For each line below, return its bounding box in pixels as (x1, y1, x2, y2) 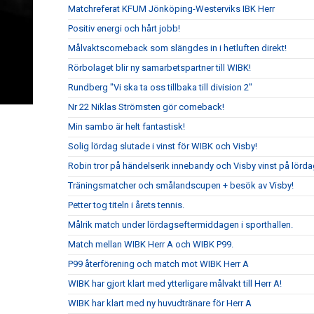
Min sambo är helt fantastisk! (68, 121, 185, 132)
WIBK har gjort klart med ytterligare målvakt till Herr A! (68, 278, 282, 289)
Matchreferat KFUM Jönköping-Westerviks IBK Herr (68, 4, 275, 14)
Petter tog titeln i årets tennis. (68, 200, 184, 210)
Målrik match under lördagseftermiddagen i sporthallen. (68, 219, 293, 230)
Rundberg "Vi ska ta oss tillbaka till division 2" (68, 82, 252, 93)
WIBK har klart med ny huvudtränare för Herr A (68, 298, 252, 308)
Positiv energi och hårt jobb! (68, 23, 180, 34)
